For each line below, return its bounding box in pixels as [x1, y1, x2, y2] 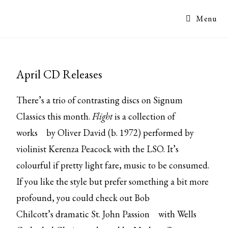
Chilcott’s [16, 208, 56, 220]
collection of [128, 110, 176, 122]
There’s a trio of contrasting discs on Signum [16, 94, 183, 106]
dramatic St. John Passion [55, 208, 150, 220]
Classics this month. [16, 110, 93, 122]
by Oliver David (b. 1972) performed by [44, 127, 194, 138]
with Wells [156, 208, 197, 220]
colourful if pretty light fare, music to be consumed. [16, 159, 210, 171]
